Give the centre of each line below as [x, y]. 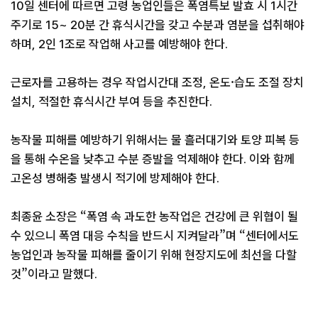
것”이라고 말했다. [54, 274]
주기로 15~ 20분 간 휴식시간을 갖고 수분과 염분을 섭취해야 [158, 24]
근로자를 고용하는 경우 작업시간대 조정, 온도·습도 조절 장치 [157, 82]
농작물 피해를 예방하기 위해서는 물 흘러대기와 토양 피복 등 [155, 139]
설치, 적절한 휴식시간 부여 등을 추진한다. [111, 101]
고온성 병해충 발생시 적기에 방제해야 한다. [115, 178]
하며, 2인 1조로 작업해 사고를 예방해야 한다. [119, 44]
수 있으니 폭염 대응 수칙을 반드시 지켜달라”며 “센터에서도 [155, 235]
